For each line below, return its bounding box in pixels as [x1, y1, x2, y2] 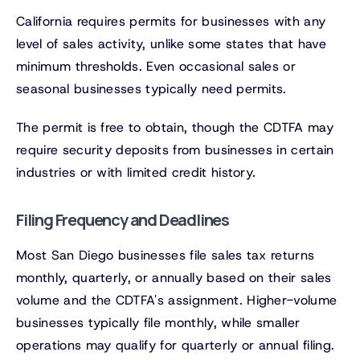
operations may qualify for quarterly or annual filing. [16, 337, 335, 354]
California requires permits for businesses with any [16, 13, 326, 31]
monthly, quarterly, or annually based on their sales [16, 269, 332, 287]
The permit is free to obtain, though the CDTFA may [16, 119, 334, 137]
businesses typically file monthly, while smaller [16, 314, 301, 332]
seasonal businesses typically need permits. [16, 80, 287, 98]
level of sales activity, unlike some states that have [16, 35, 326, 53]
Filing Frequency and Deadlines [16, 209, 229, 231]
